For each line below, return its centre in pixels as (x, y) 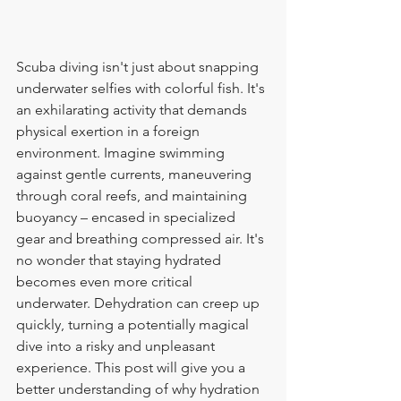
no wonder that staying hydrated (120, 260)
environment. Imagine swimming (122, 152)
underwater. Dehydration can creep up (140, 303)
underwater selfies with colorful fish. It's (142, 88)
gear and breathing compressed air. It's (142, 238)
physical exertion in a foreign (110, 131)
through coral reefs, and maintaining (133, 195)
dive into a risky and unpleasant (117, 346)
